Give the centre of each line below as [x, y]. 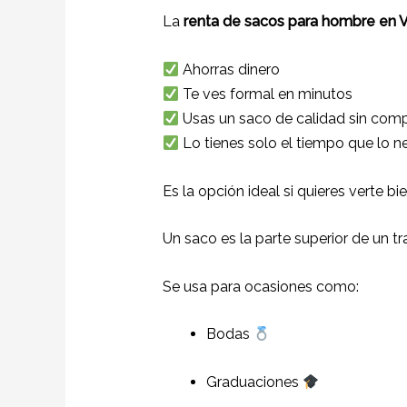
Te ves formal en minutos [265, 94]
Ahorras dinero [229, 69]
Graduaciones [254, 382]
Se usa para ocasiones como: [260, 286]
